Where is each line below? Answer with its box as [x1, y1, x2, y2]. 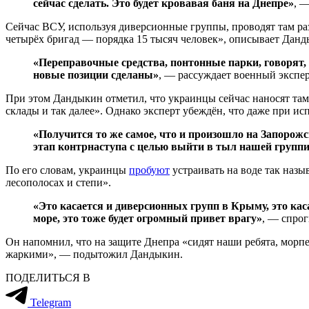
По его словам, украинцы [6, 163, 129, 176]
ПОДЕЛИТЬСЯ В [6, 271, 90, 283]
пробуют [129, 163, 170, 176]
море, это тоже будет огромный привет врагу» [33, 212, 262, 224]
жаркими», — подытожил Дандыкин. [6, 248, 183, 260]
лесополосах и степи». [6, 176, 111, 188]
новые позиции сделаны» [33, 68, 159, 81]
